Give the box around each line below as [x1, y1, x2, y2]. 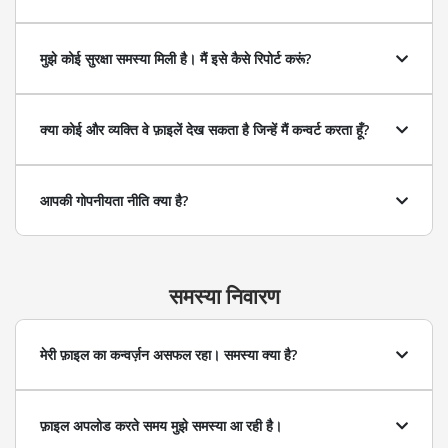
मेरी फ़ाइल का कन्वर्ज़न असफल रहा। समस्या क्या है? [40, 345, 297, 364]
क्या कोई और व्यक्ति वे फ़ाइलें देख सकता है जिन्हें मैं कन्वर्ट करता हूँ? [40, 120, 369, 139]
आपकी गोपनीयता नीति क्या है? [40, 191, 188, 210]
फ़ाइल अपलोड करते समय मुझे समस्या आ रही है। [40, 416, 282, 435]
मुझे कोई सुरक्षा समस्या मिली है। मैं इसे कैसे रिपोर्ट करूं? [40, 49, 311, 68]
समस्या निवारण [168, 282, 280, 310]
